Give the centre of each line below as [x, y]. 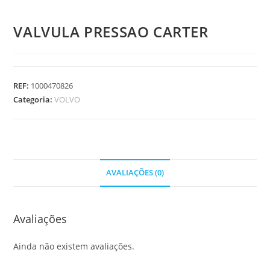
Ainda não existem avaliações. [74, 246]
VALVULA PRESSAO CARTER [111, 32]
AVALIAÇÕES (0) [135, 173]
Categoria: [34, 100]
